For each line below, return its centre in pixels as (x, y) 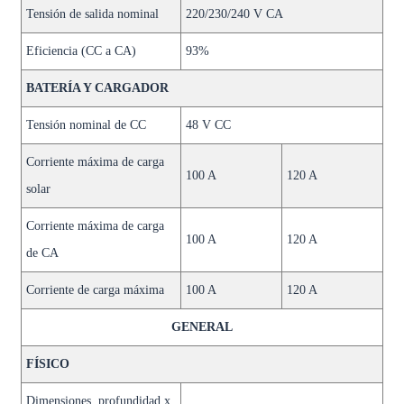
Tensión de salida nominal (92, 14)
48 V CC (208, 125)
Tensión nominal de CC (86, 125)
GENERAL (202, 327)
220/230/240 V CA (234, 14)
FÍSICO (47, 364)
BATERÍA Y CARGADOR (97, 88)
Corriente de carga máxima (95, 290)
